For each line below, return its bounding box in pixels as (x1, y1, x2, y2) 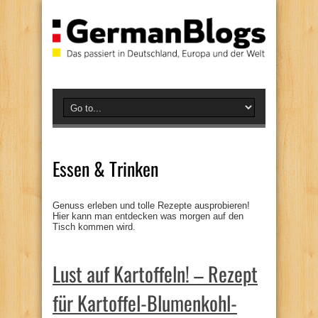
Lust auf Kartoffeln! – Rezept (53, 258, 258, 288)
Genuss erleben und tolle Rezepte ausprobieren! (53, 199, 250, 211)
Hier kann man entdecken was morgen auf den (53, 210, 243, 221)
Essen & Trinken (53, 154, 158, 182)
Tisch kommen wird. (53, 221, 136, 232)
